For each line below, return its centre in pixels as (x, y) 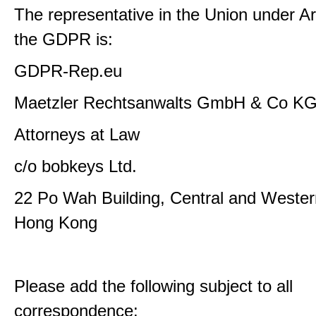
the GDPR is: (63, 39)
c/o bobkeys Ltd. (75, 166)
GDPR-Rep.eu (68, 71)
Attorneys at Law (77, 134)
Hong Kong (56, 223)
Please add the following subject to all (153, 286)
